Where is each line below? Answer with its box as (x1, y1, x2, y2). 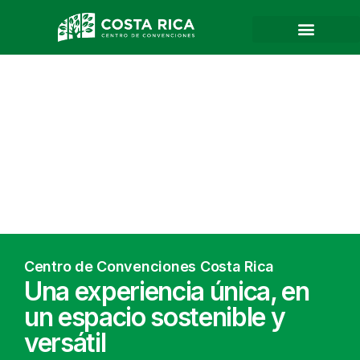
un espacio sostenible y (24, 301, 285, 333)
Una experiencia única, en (24, 276, 309, 308)
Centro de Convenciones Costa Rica (24, 258, 275, 276)
